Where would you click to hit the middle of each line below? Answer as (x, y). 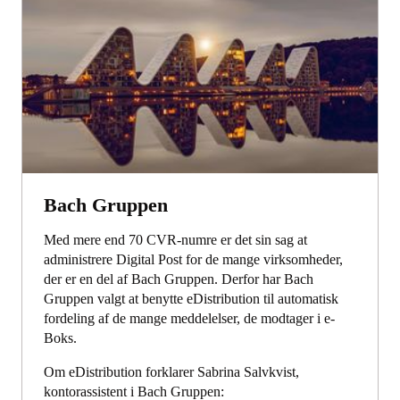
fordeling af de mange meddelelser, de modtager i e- (189, 318)
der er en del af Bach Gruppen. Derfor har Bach (179, 279)
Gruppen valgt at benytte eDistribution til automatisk (191, 298)
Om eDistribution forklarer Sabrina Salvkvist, (171, 371)
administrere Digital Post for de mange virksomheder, (193, 259)
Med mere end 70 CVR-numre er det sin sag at (175, 239)
